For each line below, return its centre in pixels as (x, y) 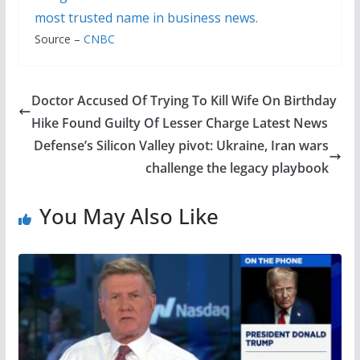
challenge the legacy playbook (237, 168)
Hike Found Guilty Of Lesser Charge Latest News (179, 123)
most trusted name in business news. (146, 17)
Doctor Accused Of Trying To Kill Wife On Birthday (184, 100)
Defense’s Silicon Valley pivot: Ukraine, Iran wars (182, 145)
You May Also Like (129, 216)
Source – (59, 39)
